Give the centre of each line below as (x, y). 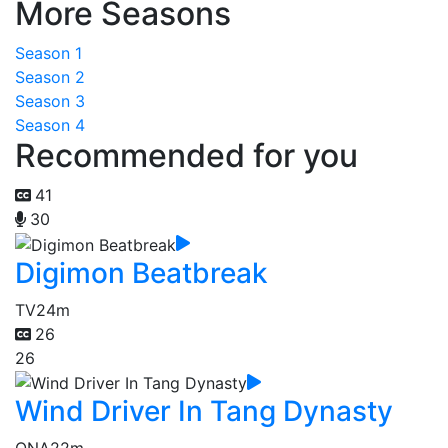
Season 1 (48, 53)
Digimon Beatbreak (141, 272)
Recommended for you (186, 155)
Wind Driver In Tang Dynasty (204, 411)
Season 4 (50, 125)
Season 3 (50, 101)
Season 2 (50, 77)
